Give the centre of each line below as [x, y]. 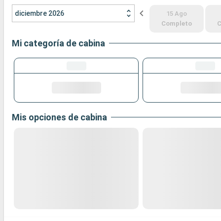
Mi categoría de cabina [58, 43]
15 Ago [176, 14]
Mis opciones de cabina [59, 117]
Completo [176, 24]
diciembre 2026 [39, 14]
